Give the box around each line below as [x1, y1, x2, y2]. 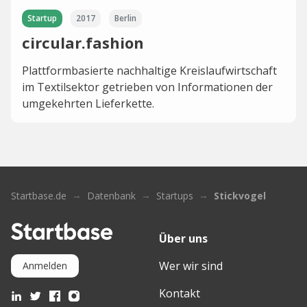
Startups [156, 189, 193, 202]
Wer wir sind [159, 258, 223, 273]
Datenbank [87, 189, 136, 202]
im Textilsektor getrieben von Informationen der [22, 79, 273, 95]
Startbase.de [11, 189, 66, 202]
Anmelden [23, 258, 67, 272]
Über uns [159, 231, 208, 246]
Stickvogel [214, 189, 266, 202]
